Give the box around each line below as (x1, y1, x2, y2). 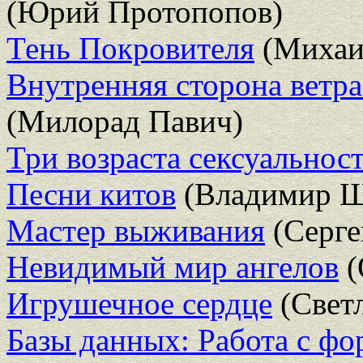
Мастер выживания (6, 212, 265, 248)
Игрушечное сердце (6, 285, 272, 321)
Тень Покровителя (6, 30, 254, 66)
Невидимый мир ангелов (6, 249, 339, 284)
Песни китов (6, 176, 176, 211)
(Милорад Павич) (6, 103, 243, 139)
